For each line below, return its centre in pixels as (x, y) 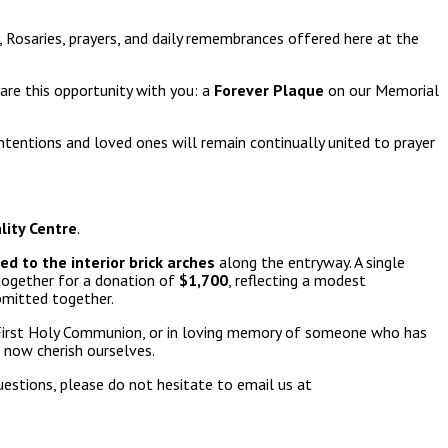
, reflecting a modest (297, 280)
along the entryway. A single (310, 262)
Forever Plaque (269, 90)
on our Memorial (381, 90)
